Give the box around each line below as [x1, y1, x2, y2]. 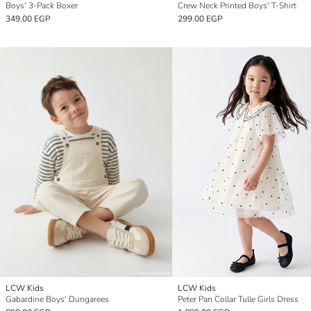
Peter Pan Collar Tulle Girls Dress [178, 294, 299, 305]
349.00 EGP [6, 13, 51, 25]
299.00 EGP [178, 13, 223, 25]
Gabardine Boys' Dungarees [6, 294, 109, 305]
